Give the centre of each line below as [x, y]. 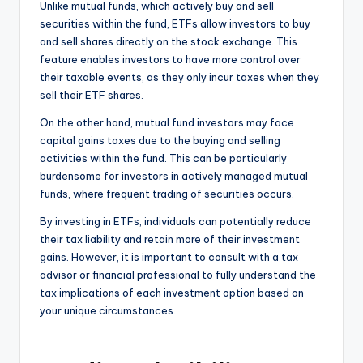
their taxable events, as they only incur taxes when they [179, 77]
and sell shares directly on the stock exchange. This [169, 42]
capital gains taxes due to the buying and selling [160, 141]
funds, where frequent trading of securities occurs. [167, 194]
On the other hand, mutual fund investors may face [167, 123]
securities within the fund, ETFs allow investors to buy [175, 24]
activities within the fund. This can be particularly [163, 158]
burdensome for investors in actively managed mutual [174, 176]
